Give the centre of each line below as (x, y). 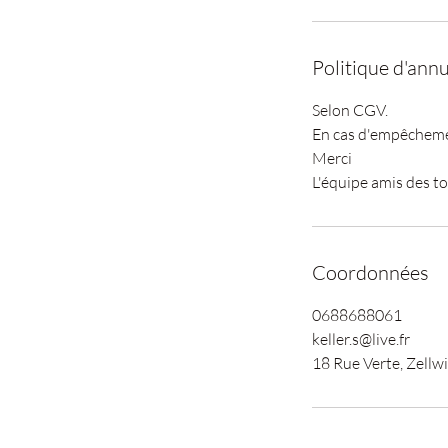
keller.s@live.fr (361, 338)
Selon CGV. (350, 109)
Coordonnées (370, 272)
